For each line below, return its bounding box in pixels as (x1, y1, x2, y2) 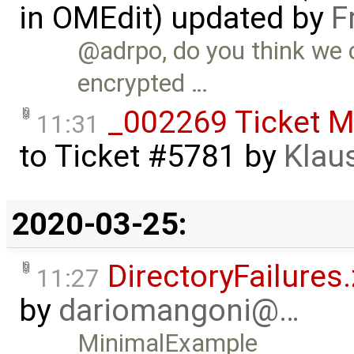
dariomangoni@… (58, 292, 299, 330)
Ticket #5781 (55, 138, 236, 175)
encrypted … (77, 68, 209, 98)
